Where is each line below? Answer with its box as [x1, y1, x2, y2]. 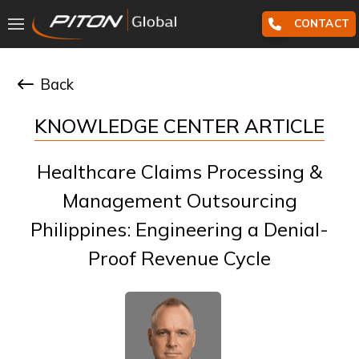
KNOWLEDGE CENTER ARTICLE [34, 114, 325, 138]
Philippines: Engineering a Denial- [30, 217, 329, 241]
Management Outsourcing [62, 188, 297, 212]
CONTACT [293, 16, 349, 30]
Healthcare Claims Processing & [37, 159, 322, 184]
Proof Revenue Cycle [88, 246, 271, 270]
